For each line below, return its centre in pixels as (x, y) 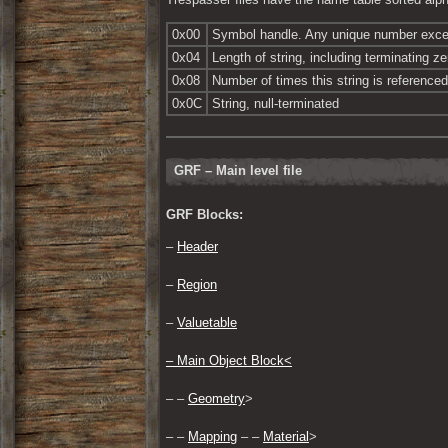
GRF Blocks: (204, 214)
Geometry (216, 398)
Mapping (212, 436)
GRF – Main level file (238, 170)
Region (197, 284)
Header (197, 246)
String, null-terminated (275, 104)
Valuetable (207, 322)
